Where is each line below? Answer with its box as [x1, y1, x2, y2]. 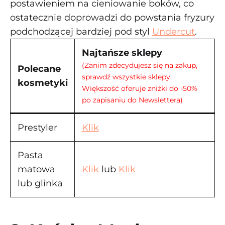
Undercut [152, 26, 195, 37]
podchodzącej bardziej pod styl [10, 26, 152, 37]
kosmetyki [17, 77, 68, 88]
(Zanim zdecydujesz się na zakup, [81, 61, 197, 70]
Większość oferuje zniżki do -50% [81, 84, 197, 93]
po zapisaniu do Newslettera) [81, 95, 183, 104]
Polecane [17, 63, 61, 74]
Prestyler [17, 122, 57, 133]
